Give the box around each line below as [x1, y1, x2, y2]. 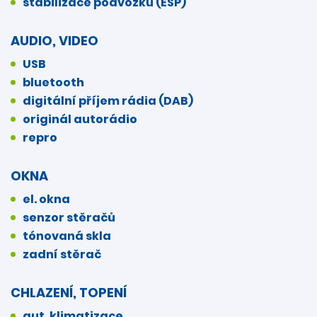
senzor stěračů [23, 209, 115, 226]
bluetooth [23, 74, 84, 91]
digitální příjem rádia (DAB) [23, 92, 193, 109]
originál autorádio [23, 110, 137, 127]
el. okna [23, 190, 70, 207]
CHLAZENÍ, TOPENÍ [11, 283, 127, 301]
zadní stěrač [23, 246, 101, 263]
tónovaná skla [23, 227, 111, 244]
